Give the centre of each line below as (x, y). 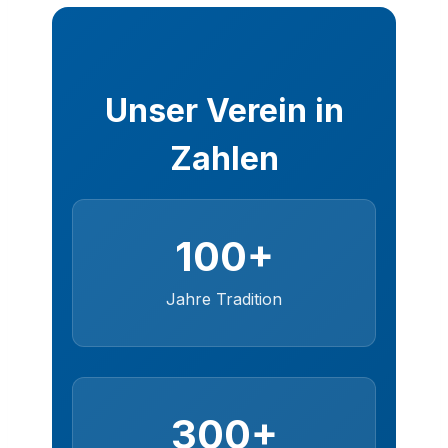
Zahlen (224, 158)
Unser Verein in (224, 110)
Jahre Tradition (224, 298)
